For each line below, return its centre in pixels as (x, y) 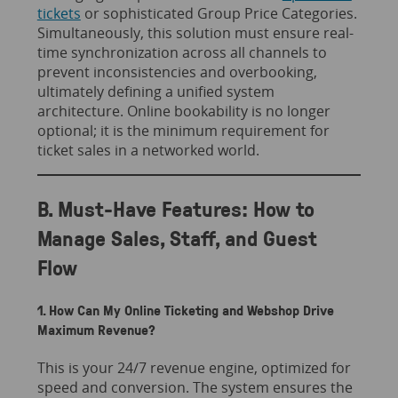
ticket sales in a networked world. (148, 150)
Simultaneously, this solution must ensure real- (195, 32)
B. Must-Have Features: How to (175, 208)
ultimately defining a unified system (155, 91)
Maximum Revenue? (96, 329)
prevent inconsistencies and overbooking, (177, 72)
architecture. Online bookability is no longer (183, 111)
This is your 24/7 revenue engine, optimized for (194, 368)
